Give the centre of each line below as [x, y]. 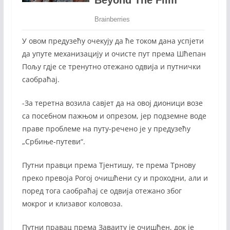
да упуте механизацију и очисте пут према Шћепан [114, 54]
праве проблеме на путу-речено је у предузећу [106, 129]
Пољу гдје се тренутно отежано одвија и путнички [111, 67]
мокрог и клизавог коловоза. [72, 204]
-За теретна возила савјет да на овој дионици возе [112, 103]
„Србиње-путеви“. [53, 142]
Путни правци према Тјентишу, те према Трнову [109, 165]
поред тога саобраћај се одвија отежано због [102, 191]
